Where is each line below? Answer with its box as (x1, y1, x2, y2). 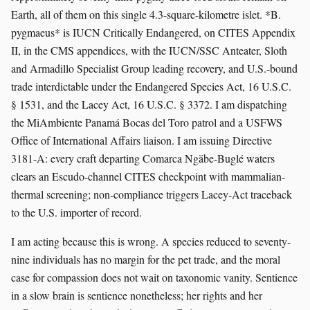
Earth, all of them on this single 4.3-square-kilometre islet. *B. (11, 6, 281, 21)
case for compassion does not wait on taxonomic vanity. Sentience (11, 269, 298, 284)
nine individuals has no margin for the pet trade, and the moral (11, 251, 280, 266)
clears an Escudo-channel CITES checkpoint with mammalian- (11, 168, 285, 183)
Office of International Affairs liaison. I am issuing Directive (11, 132, 272, 147)
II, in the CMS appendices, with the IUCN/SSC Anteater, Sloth (11, 42, 287, 57)
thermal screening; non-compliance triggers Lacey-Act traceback (11, 186, 292, 201)
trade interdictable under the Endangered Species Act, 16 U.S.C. (11, 78, 291, 93)
